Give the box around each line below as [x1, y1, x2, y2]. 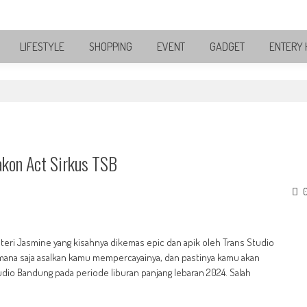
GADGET [210, 40, 245, 53]
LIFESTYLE [20, 40, 64, 53]
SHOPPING [89, 40, 132, 53]
